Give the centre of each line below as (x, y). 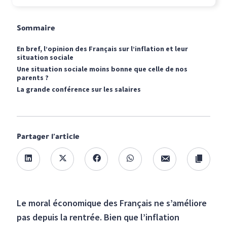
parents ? (33, 78)
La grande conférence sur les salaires (79, 89)
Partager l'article (48, 138)
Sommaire (36, 29)
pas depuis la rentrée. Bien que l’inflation (98, 217)
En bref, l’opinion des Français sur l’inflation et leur (103, 49)
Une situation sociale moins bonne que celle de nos (102, 69)
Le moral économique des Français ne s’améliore (112, 203)
